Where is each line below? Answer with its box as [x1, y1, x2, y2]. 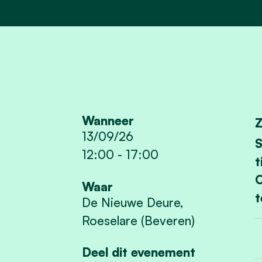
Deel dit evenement [82, 244, 196, 260]
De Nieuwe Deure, [82, 194, 184, 210]
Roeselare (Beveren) [82, 212, 195, 228]
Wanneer [82, 112, 135, 128]
